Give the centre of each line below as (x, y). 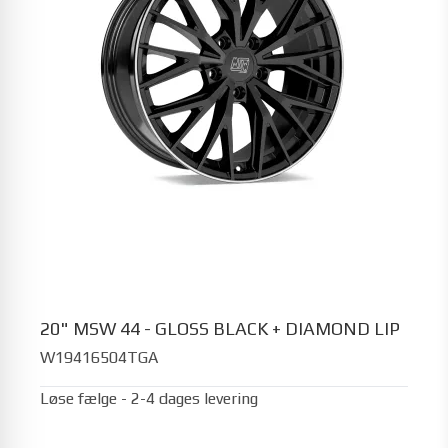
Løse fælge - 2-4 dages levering (149, 398)
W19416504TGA (99, 357)
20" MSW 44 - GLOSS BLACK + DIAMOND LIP (220, 328)
